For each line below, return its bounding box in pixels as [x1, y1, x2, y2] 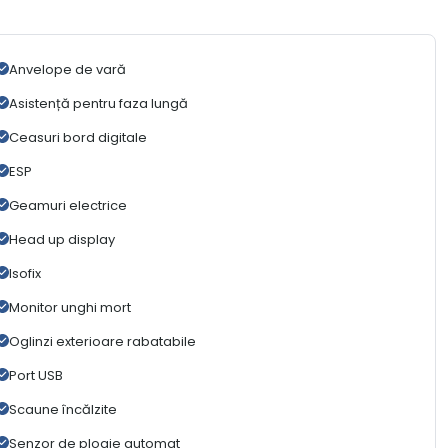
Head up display [8, 230, 115, 250]
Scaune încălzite [8, 400, 117, 420]
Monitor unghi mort [8, 298, 131, 318]
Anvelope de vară [8, 60, 126, 80]
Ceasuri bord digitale [8, 128, 147, 148]
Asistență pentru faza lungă [8, 94, 188, 114]
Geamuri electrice [8, 196, 127, 216]
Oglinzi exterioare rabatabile [8, 332, 196, 352]
